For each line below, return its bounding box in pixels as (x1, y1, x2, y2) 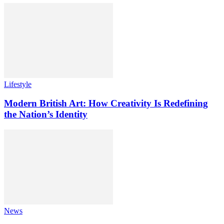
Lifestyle (4, 79, 31, 88)
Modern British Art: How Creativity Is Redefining (4, 98, 208, 109)
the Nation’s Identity (4, 109, 87, 120)
